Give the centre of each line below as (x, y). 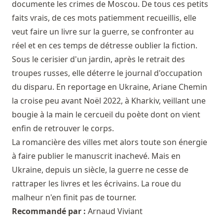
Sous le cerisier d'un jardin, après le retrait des (98, 59)
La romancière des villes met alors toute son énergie (110, 142)
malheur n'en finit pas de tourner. (74, 198)
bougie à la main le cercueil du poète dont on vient (106, 115)
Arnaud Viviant (115, 211)
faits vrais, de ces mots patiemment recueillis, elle (104, 18)
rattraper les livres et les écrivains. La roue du (96, 184)
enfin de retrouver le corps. (63, 129)
